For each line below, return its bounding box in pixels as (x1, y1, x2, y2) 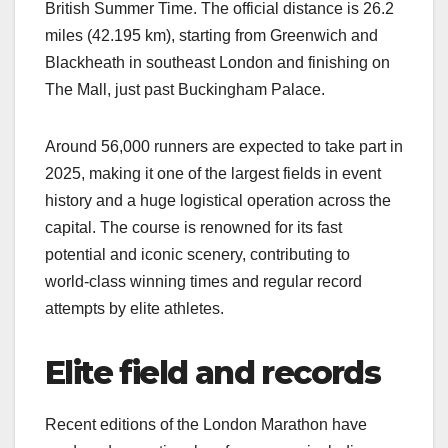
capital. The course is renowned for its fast (45, 219, 342, 237)
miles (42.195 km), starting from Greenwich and (45, 27, 378, 45)
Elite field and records (45, 353, 381, 393)
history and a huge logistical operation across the (45, 192, 391, 210)
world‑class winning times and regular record (45, 273, 362, 291)
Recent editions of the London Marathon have (45, 416, 367, 434)
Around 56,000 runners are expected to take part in (45, 138, 403, 156)
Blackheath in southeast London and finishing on (45, 54, 390, 72)
